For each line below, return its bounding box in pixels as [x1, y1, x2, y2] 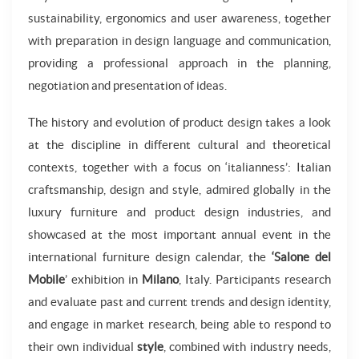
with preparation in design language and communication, [28, 34, 331, 47]
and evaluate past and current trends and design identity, [28, 295, 331, 309]
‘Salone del [272, 250, 331, 264]
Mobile [28, 272, 65, 286]
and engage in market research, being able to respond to [28, 317, 331, 331]
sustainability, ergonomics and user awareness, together [28, 11, 331, 25]
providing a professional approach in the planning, [28, 56, 331, 70]
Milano [142, 272, 179, 286]
